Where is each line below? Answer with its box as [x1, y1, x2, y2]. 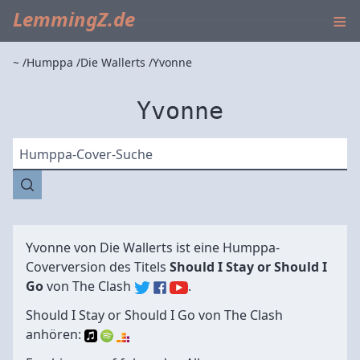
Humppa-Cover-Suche [19, 145, 153, 163]
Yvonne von [26, 239, 100, 256]
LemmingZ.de [13, 6, 135, 32]
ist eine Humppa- [173, 239, 280, 256]
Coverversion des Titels [26, 258, 170, 276]
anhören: [26, 325, 84, 343]
